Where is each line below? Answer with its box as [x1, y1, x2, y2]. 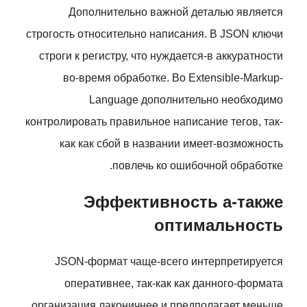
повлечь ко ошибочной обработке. [112, 160, 283, 171]
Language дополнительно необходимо [89, 94, 283, 106]
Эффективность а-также [84, 193, 283, 211]
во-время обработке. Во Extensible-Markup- [63, 72, 283, 84]
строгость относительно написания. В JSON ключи [26, 28, 283, 40]
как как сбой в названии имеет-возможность [60, 138, 283, 149]
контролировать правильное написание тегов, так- [25, 116, 283, 127]
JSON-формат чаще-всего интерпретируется [55, 256, 283, 267]
